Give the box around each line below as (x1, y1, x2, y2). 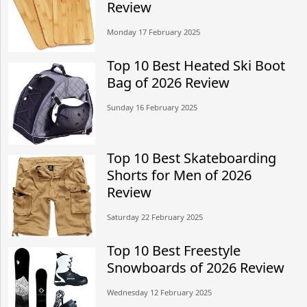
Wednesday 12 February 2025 (107, 286, 212, 297)
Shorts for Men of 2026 (107, 165, 252, 184)
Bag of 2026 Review (107, 73, 230, 92)
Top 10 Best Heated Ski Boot (107, 56, 286, 75)
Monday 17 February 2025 (107, 26, 201, 37)
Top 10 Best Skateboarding (107, 148, 277, 167)
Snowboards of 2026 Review (107, 258, 285, 277)
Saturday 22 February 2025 (107, 211, 204, 222)
